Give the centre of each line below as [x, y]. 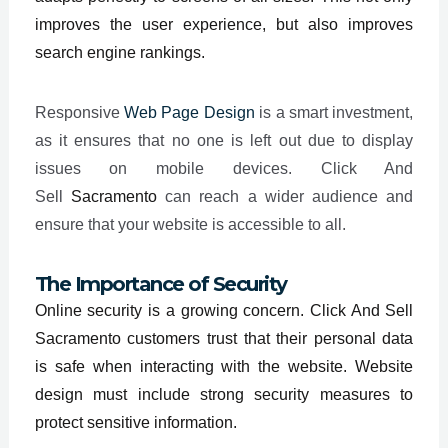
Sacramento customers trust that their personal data [224, 338]
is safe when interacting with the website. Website [224, 366]
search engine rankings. [119, 52]
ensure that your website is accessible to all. [190, 224]
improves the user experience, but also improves [224, 24]
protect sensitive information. [135, 422]
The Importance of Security [160, 283]
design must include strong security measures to [224, 394]
